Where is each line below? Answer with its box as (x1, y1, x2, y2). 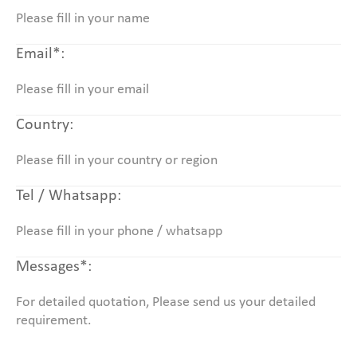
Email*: (16, 45, 65, 62)
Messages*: (16, 258, 92, 275)
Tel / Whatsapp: (16, 187, 121, 204)
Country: (16, 116, 73, 133)
